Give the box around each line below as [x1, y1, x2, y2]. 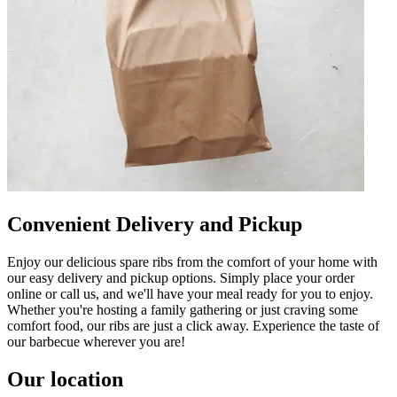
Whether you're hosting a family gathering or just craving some [7, 301, 358, 317]
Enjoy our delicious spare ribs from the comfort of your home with [7, 253, 378, 269]
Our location [7, 367, 123, 391]
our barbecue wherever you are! [7, 333, 185, 349]
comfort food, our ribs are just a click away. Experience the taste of [7, 317, 379, 333]
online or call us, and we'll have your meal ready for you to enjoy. [7, 285, 373, 301]
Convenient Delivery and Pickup [7, 212, 302, 236]
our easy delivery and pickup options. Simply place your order [7, 269, 354, 285]
